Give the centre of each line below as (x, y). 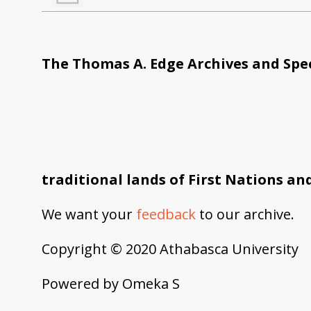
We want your (89, 214)
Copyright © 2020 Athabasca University (170, 249)
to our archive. (245, 214)
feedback (166, 214)
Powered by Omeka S (111, 283)
